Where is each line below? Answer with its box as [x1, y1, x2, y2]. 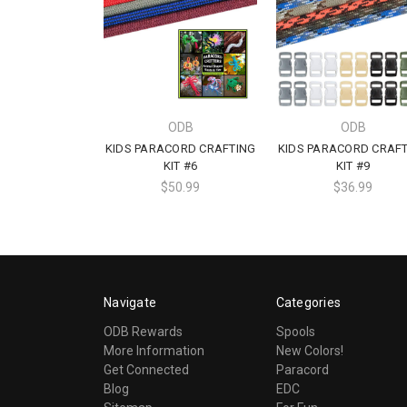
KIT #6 [163, 158, 198, 173]
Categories [275, 294, 341, 310]
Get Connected [104, 362, 189, 377]
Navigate [104, 294, 156, 310]
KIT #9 [335, 158, 371, 173]
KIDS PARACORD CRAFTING [104, 141, 256, 155]
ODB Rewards [104, 323, 183, 339]
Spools [275, 323, 315, 339]
